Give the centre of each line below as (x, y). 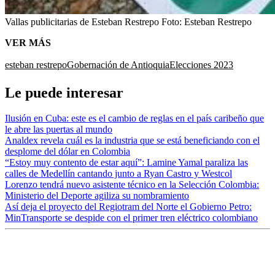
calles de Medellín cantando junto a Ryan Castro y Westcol (118, 174)
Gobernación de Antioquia (118, 64)
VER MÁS (28, 42)
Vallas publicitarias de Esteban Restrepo (82, 21)
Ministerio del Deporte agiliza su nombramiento (97, 196)
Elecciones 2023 (201, 64)
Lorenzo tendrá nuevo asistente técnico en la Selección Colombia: (132, 185)
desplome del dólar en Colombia (68, 152)
